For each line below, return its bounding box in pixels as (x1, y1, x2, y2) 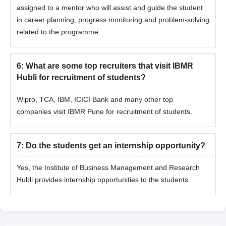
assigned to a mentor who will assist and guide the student (17, 3, 203, 12)
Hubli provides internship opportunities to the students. (17, 175, 190, 184)
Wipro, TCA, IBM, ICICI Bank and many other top (17, 95, 173, 103)
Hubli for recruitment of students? (17, 73, 146, 82)
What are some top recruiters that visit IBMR (26, 61, 193, 70)
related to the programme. (17, 27, 100, 36)
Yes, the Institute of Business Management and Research (17, 163, 200, 172)
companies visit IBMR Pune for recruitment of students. (17, 107, 192, 116)
